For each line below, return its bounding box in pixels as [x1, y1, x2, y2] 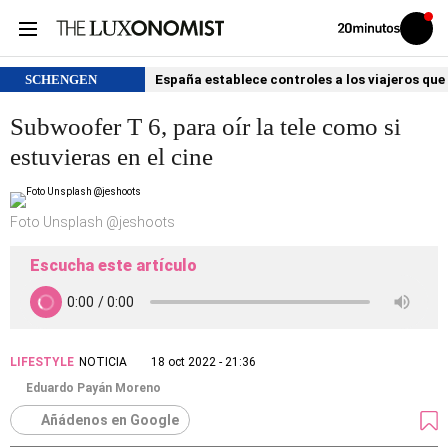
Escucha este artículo [30, 256, 197, 275]
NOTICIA [79, 355, 127, 369]
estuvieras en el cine [10, 143, 213, 170]
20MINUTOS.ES [337, 43, 408, 55]
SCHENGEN [25, 72, 97, 87]
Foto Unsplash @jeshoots [10, 214, 175, 230]
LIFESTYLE [10, 355, 74, 369]
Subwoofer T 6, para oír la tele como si [10, 113, 401, 140]
